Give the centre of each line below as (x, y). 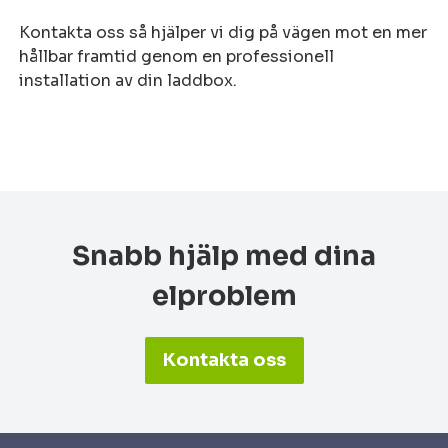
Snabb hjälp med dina (224, 256)
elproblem (224, 296)
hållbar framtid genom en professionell (177, 56)
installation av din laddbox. (128, 80)
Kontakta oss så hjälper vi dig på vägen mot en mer (223, 32)
